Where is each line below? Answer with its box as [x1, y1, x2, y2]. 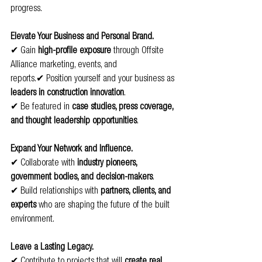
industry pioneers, [77, 158, 139, 168]
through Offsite [111, 46, 166, 56]
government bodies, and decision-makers [11, 173, 153, 182]
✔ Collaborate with [11, 158, 77, 168]
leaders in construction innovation [11, 88, 124, 98]
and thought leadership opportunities [11, 116, 137, 126]
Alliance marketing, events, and [11, 60, 119, 70]
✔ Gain [11, 46, 38, 56]
